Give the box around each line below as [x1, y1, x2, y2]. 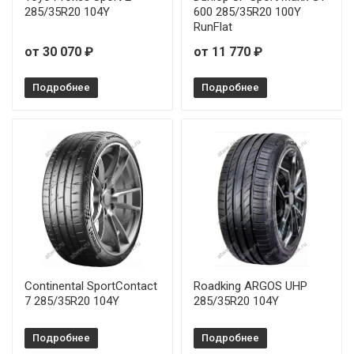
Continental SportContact [24, 278, 157, 293]
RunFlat [194, 19, 232, 34]
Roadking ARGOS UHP [194, 278, 307, 293]
